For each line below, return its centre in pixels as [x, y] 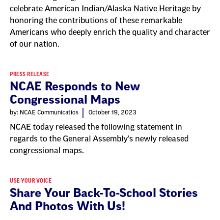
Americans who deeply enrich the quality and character [110, 32]
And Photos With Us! [68, 206]
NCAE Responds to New [75, 86]
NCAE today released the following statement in [96, 127]
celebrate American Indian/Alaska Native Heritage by [105, 9]
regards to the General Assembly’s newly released [99, 139]
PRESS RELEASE [30, 74]
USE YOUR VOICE [31, 181]
